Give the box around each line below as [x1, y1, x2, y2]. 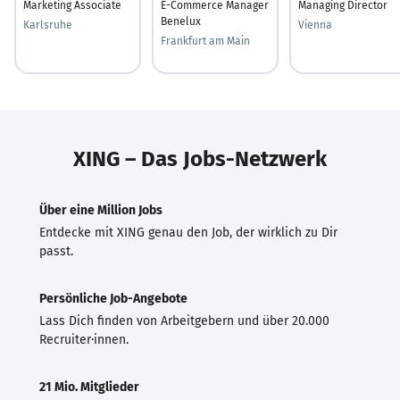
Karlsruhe [23, 18, 72, 31]
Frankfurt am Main [161, 34, 250, 47]
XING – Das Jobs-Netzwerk [73, 146, 327, 171]
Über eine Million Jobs [39, 202, 162, 218]
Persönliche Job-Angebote [39, 290, 187, 306]
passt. [39, 243, 73, 259]
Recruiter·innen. [39, 331, 129, 347]
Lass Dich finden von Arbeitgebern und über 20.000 [39, 312, 329, 329]
